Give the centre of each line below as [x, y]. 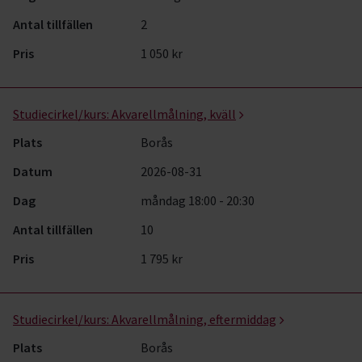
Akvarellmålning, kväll [174, 114]
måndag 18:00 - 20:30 [198, 200]
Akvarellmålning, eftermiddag [194, 319]
